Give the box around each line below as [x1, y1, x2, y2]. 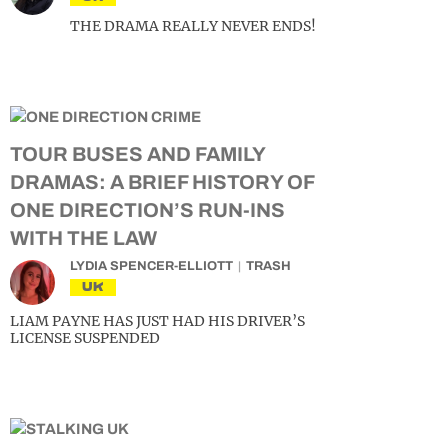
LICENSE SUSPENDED [10, 329, 160, 347]
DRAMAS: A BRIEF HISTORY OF [10, 171, 314, 193]
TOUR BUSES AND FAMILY [10, 143, 265, 165]
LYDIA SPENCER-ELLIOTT [70, 259, 233, 273]
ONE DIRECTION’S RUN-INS [10, 199, 285, 221]
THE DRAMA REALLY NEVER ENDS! [70, 17, 316, 35]
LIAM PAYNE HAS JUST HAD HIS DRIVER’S [10, 312, 305, 330]
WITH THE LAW [10, 227, 157, 249]
